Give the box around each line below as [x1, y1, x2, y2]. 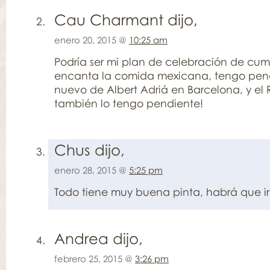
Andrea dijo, [54, 229, 143, 247]
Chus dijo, [54, 140, 125, 159]
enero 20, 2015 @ [54, 34, 129, 45]
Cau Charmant [54, 10, 163, 28]
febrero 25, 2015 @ [54, 253, 135, 264]
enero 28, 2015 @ [54, 165, 129, 175]
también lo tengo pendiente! [54, 96, 203, 110]
